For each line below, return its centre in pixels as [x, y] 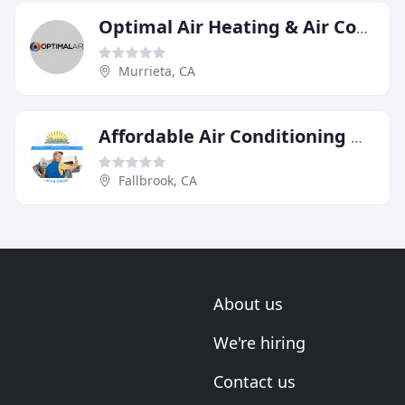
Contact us [254, 382]
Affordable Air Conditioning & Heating [357, 138]
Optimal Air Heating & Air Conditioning [362, 28]
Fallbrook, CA [158, 181]
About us [248, 304]
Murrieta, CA [157, 71]
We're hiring [259, 343]
